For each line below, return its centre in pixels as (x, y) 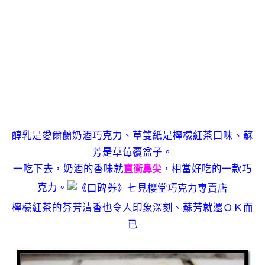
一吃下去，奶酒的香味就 (68, 169)
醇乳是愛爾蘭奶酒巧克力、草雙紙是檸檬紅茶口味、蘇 (132, 135)
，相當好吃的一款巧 (207, 169)
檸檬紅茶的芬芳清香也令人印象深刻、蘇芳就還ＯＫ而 (132, 208)
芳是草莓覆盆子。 (132, 152)
